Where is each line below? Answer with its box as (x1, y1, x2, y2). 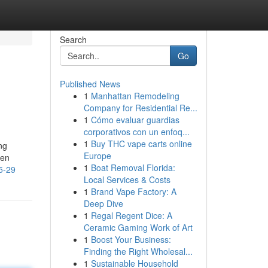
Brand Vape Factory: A (90, 185, 176, 197)
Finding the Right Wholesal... (83, 245, 193, 257)
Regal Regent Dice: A (90, 209, 172, 221)
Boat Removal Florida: (90, 162, 175, 173)
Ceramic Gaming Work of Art (83, 221, 193, 233)
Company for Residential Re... (83, 102, 197, 114)
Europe (83, 150, 111, 162)
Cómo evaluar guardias (90, 114, 179, 126)
